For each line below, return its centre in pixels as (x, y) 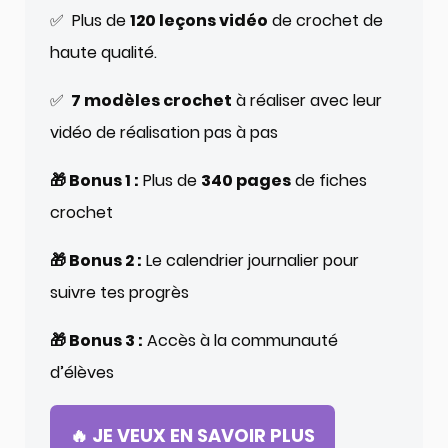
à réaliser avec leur (307, 100)
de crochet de (325, 20)
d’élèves (82, 372)
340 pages (246, 180)
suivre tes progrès (119, 292)
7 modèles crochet (150, 100)
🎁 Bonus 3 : (96, 340)
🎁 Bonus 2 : (96, 260)
